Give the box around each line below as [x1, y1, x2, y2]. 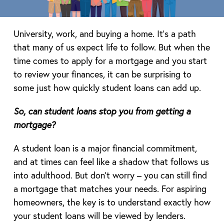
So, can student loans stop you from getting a [13, 104, 190, 117]
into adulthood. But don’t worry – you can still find [13, 168, 207, 181]
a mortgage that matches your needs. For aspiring [13, 182, 206, 194]
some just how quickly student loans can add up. [13, 81, 201, 93]
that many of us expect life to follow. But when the [13, 40, 210, 53]
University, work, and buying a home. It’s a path [13, 27, 196, 39]
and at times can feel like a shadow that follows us [13, 155, 209, 167]
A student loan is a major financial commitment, [13, 141, 197, 154]
